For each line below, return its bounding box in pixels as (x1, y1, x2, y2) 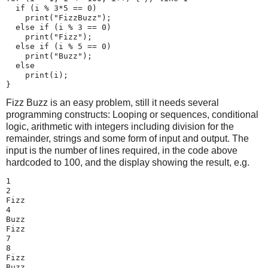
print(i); (6, 70, 68, 80)
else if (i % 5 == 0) (6, 41, 111, 51)
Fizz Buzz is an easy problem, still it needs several (6, 98, 219, 108)
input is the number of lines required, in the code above (6, 145, 237, 156)
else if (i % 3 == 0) (6, 22, 111, 32)
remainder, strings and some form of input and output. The (6, 133, 249, 144)
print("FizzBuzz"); (6, 13, 111, 22)
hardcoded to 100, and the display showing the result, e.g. (6, 157, 249, 168)
